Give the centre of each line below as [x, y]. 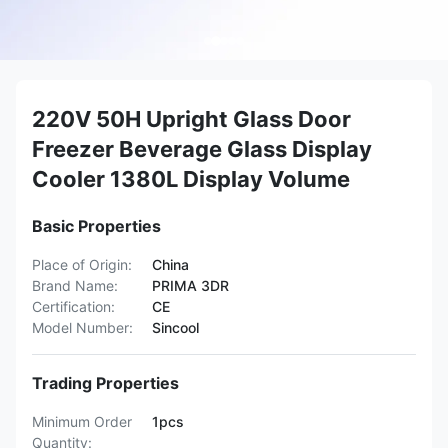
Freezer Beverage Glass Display [202, 149]
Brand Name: [75, 285]
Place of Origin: [82, 264]
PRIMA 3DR [190, 285]
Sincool [175, 327]
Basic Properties [96, 226]
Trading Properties [105, 383]
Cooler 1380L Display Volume [191, 179]
